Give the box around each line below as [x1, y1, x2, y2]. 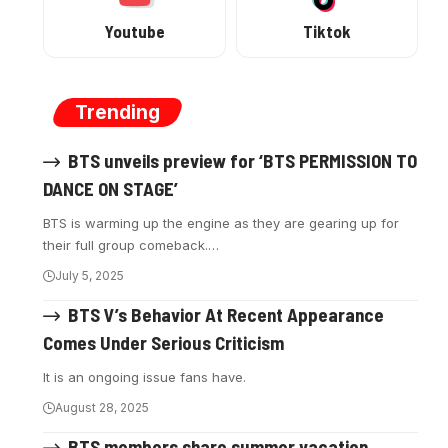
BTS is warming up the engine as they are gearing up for [43, 214, 400, 231]
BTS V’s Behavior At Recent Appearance [67, 302, 384, 326]
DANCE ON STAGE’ [43, 176, 179, 200]
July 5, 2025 [55, 267, 125, 283]
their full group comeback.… [43, 236, 220, 253]
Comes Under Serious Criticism [43, 331, 285, 354]
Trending [75, 100, 161, 124]
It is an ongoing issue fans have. [43, 369, 247, 385]
